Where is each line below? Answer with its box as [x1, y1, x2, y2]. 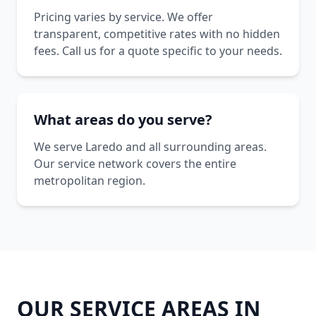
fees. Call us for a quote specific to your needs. [34, 43, 282, 59]
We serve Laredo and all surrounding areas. [34, 139, 267, 154]
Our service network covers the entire [34, 156, 236, 171]
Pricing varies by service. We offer [34, 9, 213, 25]
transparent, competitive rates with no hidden [34, 26, 280, 42]
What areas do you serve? [34, 110, 212, 129]
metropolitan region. [34, 173, 145, 188]
